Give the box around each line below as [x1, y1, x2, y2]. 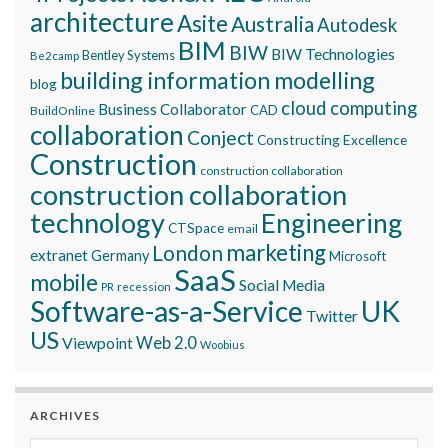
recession [117, 279, 171, 294]
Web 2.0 [136, 333, 197, 354]
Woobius [200, 338, 245, 352]
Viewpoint [62, 333, 133, 353]
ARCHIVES [30, 408, 100, 424]
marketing [226, 239, 326, 267]
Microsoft [329, 248, 386, 265]
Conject [187, 126, 254, 150]
